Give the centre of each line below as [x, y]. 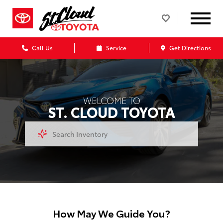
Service [115, 48]
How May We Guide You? [111, 213]
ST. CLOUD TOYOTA [111, 111]
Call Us [41, 48]
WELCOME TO [111, 100]
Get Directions [189, 48]
